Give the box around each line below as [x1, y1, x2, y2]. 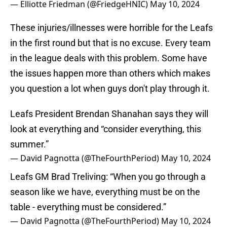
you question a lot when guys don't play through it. [10, 83, 210, 94]
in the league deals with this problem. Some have [10, 53, 207, 64]
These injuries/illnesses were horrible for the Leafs [10, 22, 213, 33]
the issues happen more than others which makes [10, 68, 210, 79]
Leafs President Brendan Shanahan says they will [10, 108, 208, 120]
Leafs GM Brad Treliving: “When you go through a [10, 171, 206, 182]
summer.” [10, 139, 49, 150]
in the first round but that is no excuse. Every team [10, 37, 211, 49]
